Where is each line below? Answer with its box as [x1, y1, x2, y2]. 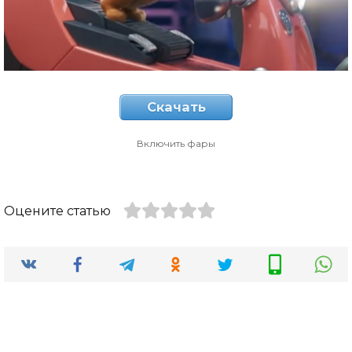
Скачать [146, 99, 206, 115]
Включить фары [137, 137, 215, 150]
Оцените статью [4, 203, 111, 219]
